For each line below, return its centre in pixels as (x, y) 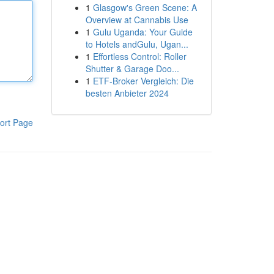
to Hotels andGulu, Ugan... (137, 44)
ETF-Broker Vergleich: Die (143, 81)
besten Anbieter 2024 (127, 93)
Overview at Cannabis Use (137, 20)
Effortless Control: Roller (139, 56)
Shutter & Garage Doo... (132, 68)
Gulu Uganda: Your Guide (143, 32)
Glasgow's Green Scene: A (145, 7)
